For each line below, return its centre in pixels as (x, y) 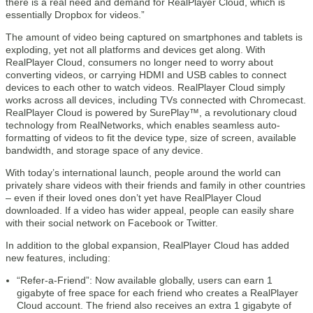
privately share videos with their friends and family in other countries (155, 185)
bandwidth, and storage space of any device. (104, 150)
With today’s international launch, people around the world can (143, 173)
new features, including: (58, 258)
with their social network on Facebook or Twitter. (112, 223)
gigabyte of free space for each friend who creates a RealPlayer (158, 293)
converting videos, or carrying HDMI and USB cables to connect (146, 75)
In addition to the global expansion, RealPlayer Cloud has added (147, 245)
